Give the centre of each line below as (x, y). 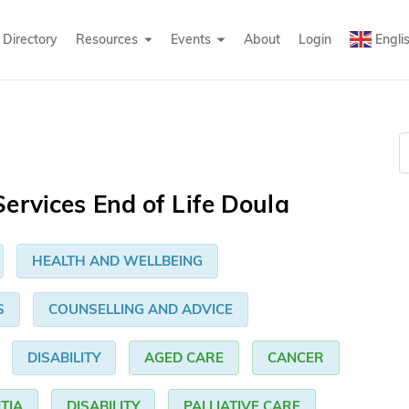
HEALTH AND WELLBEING (117, 261)
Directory (30, 39)
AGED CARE (184, 358)
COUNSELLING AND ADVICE (141, 309)
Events (190, 39)
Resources (106, 39)
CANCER (296, 358)
